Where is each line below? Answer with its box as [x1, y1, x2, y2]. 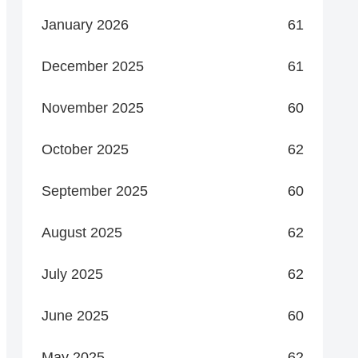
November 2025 [42, 99, 144, 116]
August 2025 [42, 224, 122, 241]
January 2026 [42, 16, 129, 33]
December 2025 [42, 58, 144, 74]
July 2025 [42, 265, 103, 282]
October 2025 [42, 141, 129, 157]
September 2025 [42, 182, 148, 199]
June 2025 [42, 307, 109, 324]
